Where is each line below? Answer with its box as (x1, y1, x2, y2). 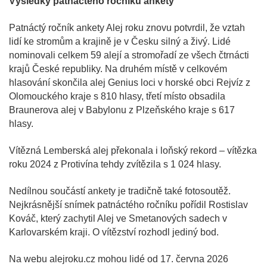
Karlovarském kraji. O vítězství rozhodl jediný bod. (9, 226, 219, 237)
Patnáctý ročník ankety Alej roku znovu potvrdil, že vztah (9, 22, 245, 33)
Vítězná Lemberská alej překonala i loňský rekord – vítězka (9, 145, 257, 156)
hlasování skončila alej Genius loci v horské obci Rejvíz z (9, 77, 250, 88)
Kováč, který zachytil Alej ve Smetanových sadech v (9, 213, 227, 223)
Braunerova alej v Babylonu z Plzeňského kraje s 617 (9, 104, 235, 115)
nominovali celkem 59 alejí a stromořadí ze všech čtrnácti (9, 49, 249, 60)
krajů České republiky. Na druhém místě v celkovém (9, 63, 227, 74)
